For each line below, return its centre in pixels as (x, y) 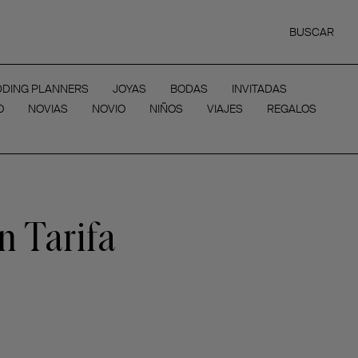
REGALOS (291, 109)
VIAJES (225, 109)
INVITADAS (259, 89)
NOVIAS (48, 109)
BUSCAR (312, 32)
